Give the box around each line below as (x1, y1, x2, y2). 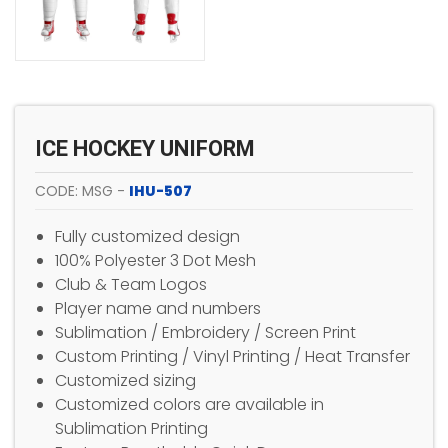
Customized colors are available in (55, 392, 324, 416)
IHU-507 (129, 180, 192, 201)
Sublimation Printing (55, 416, 208, 440)
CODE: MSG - (35, 180, 129, 201)
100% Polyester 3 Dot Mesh (55, 248, 256, 272)
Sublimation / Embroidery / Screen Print (55, 320, 356, 344)
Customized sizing (55, 368, 196, 392)
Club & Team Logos (55, 272, 207, 296)
